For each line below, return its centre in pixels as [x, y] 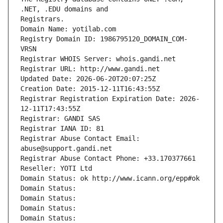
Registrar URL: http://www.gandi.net [90, 69]
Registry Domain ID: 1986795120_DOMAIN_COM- [104, 39]
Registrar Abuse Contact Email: [80, 139]
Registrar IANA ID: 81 [62, 129]
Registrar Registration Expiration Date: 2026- [110, 99]
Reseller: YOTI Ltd [56, 168]
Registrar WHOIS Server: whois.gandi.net [98, 59]
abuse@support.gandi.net [66, 149]
